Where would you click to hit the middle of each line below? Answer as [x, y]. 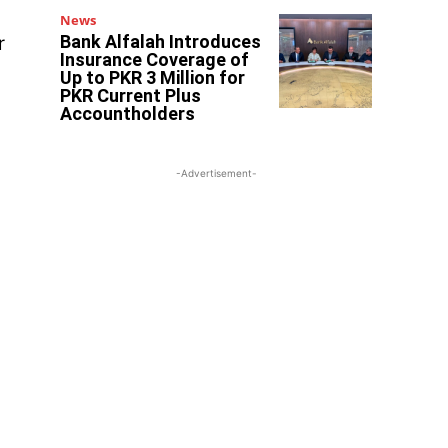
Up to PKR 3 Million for [153, 78]
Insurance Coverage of [155, 60]
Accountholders [128, 114]
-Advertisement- [216, 173]
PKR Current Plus [131, 96]
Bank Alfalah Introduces [161, 42]
